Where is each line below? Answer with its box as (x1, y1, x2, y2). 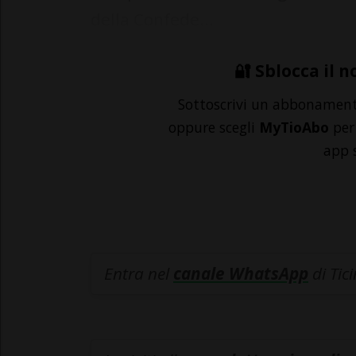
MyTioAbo (259, 118, 329, 137)
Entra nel (104, 262, 173, 285)
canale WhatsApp (173, 262, 308, 285)
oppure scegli (168, 118, 259, 137)
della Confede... (91, 8, 214, 31)
